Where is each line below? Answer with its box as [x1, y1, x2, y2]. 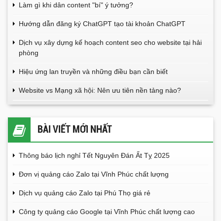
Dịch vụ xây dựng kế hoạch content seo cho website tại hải [19, 38, 202, 46]
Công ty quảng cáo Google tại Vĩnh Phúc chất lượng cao [19, 207, 195, 216]
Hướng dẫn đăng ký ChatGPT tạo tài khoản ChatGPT [19, 19, 185, 28]
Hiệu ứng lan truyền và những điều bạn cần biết [19, 67, 168, 75]
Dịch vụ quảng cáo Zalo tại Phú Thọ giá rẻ [19, 188, 150, 197]
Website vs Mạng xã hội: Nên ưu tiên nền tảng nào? [19, 86, 181, 94]
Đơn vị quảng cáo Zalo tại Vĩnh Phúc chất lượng [19, 170, 169, 178]
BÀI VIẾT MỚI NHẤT [37, 123, 112, 135]
